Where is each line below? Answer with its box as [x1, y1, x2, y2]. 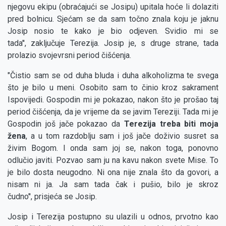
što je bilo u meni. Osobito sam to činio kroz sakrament [8, 83, 218, 93]
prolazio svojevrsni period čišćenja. [8, 50, 133, 61]
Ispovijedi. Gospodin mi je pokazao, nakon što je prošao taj [8, 95, 218, 105]
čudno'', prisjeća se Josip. [8, 192, 99, 202]
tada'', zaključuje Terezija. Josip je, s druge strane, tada [8, 38, 218, 48]
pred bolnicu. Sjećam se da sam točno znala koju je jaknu [8, 14, 218, 24]
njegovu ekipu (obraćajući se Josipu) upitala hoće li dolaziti [8, 2, 218, 12]
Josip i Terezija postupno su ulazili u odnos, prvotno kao [8, 212, 218, 222]
